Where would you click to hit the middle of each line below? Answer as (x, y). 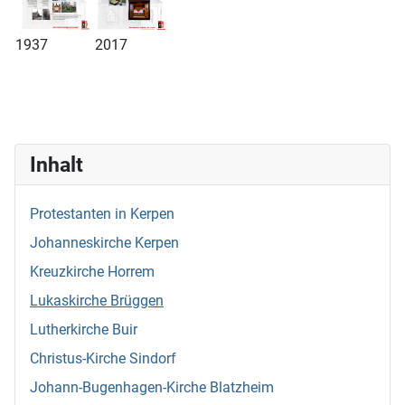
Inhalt (57, 165)
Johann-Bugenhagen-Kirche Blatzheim (152, 387)
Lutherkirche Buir (84, 330)
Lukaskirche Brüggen (97, 301)
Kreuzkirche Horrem (92, 272)
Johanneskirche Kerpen (104, 243)
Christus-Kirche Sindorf (103, 358)
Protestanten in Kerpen (102, 214)
